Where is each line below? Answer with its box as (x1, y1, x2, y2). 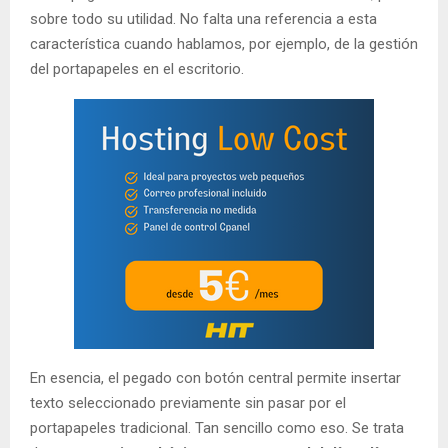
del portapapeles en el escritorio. (30, 60, 244, 79)
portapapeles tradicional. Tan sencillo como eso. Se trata (30, 419, 404, 438)
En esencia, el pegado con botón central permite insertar (30, 369, 401, 388)
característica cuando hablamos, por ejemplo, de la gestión (30, 35, 418, 54)
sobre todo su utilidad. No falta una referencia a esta (30, 10, 377, 29)
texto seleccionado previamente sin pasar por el (30, 394, 346, 413)
